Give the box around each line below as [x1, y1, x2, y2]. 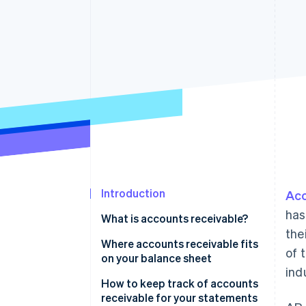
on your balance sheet [101, 251, 212, 266]
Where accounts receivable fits [101, 236, 258, 251]
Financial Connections [49, 18, 155, 31]
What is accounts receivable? [101, 211, 248, 226]
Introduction [101, 186, 165, 201]
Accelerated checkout [49, 5, 148, 18]
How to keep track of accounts [101, 276, 258, 291]
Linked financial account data [49, 31, 179, 43]
